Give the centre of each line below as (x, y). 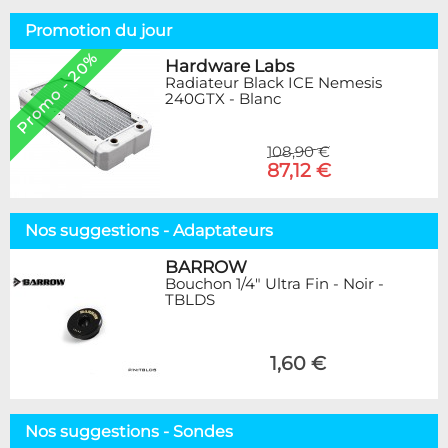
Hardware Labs (229, 66)
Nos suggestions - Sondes (129, 432)
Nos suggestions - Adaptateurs (149, 231)
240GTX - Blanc (223, 99)
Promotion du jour (98, 30)
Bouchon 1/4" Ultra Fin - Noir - (274, 284)
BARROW (206, 267)
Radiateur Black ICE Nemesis (273, 83)
